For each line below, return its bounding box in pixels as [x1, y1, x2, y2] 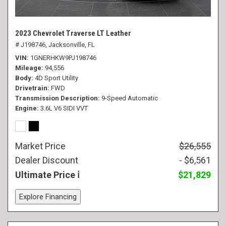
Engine [15, 104, 37, 112]
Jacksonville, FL [48, 41, 95, 48]
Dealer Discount [15, 155, 78, 165]
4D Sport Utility [35, 74, 78, 82]
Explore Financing [19, 192, 77, 201]
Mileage [15, 64, 41, 72]
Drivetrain [15, 84, 47, 92]
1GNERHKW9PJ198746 [30, 54, 96, 62]
